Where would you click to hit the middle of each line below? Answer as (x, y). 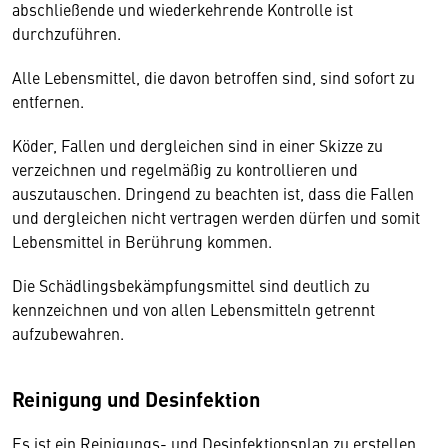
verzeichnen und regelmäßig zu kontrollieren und (185, 169)
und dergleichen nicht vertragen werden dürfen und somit (216, 217)
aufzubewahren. (70, 333)
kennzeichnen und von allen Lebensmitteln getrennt (193, 309)
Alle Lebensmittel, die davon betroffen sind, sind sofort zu (213, 77)
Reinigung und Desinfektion (138, 398)
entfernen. (50, 101)
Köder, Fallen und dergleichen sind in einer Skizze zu (197, 145)
